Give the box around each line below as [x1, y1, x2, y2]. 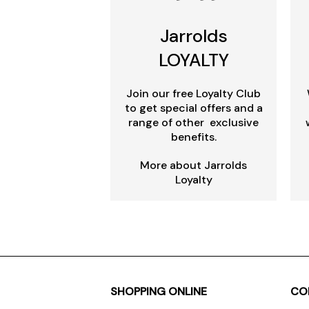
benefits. [170, 130, 217, 145]
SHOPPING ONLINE [110, 284, 207, 299]
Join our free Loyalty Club [126, 86, 261, 101]
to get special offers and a [124, 101, 263, 116]
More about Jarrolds [140, 158, 247, 173]
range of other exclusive [128, 115, 259, 130]
